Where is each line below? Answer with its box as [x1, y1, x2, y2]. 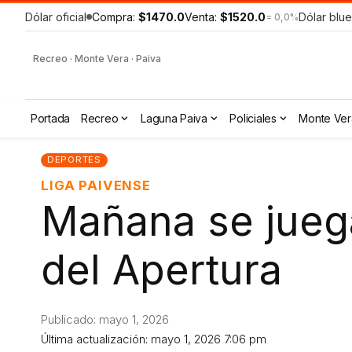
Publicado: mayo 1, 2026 [41, 313, 169, 328]
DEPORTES [47, 154, 101, 166]
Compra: [92, 10, 138, 24]
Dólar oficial [25, 10, 86, 24]
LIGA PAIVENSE [41, 177, 151, 193]
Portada [31, 112, 71, 126]
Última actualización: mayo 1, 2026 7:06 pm [41, 332, 266, 347]
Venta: [185, 10, 220, 24]
